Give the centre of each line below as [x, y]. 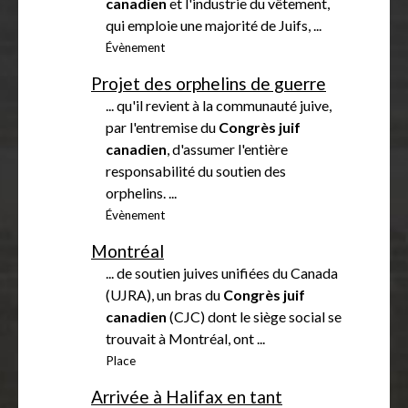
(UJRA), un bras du [164, 294]
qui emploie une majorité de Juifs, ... [214, 25]
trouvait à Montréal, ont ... [185, 338]
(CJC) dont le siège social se [254, 316]
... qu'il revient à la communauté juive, [219, 105]
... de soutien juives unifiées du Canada [222, 272]
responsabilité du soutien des [196, 170]
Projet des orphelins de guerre [209, 83]
